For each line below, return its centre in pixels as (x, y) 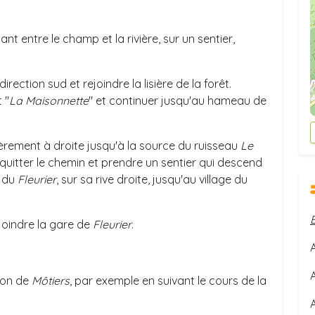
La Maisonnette (49, 101)
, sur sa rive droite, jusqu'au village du (152, 179)
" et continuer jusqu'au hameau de (178, 101)
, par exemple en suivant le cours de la (168, 281)
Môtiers (51, 281)
